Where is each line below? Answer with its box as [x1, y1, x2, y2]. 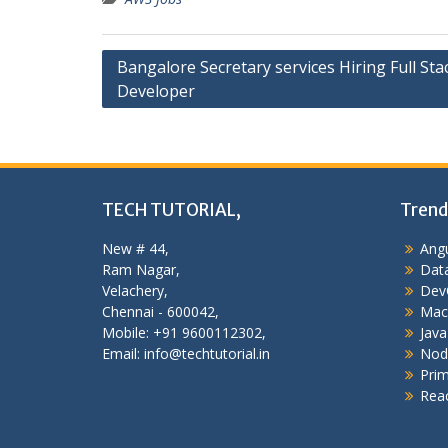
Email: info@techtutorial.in [102, 344, 270, 363]
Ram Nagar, [102, 260, 180, 279]
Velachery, [102, 281, 168, 300]
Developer [117, 80, 195, 102]
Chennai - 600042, [102, 302, 219, 321]
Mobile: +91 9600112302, [102, 323, 266, 342]
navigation [101, 81, 206, 106]
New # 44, [102, 239, 169, 258]
